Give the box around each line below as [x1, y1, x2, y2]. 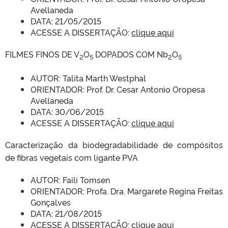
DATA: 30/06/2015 [31, 106, 104, 118]
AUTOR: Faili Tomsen [31, 174, 110, 186]
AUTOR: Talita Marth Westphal [31, 72, 146, 84]
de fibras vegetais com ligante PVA [5, 152, 138, 163]
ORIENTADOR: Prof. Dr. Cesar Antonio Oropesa [31, 83, 205, 95]
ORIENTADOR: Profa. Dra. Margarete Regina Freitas [31, 185, 223, 197]
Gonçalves [31, 196, 71, 208]
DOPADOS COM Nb [93, 48, 168, 60]
